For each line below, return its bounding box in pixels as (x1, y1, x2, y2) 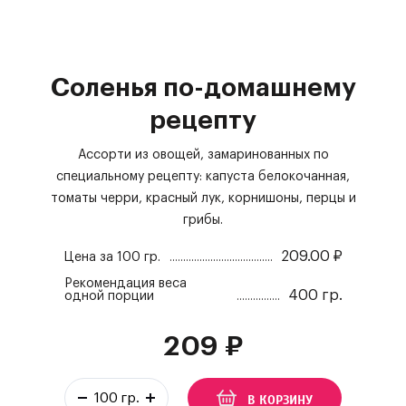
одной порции (63, 290, 154, 303)
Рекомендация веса (63, 277, 187, 290)
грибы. (183, 214, 223, 227)
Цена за (63, 251, 113, 264)
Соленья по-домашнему (50, 75, 356, 101)
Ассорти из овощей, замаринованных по (77, 149, 329, 161)
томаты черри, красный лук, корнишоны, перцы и (50, 192, 356, 205)
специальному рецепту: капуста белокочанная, (56, 170, 350, 183)
